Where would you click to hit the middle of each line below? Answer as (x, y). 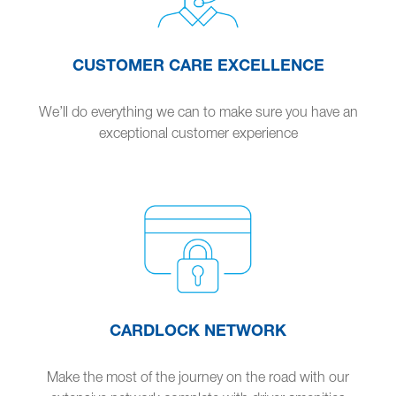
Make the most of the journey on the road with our (198, 376)
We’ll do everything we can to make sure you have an (198, 111)
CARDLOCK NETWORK (198, 329)
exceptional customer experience (198, 132)
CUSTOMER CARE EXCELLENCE (198, 64)
